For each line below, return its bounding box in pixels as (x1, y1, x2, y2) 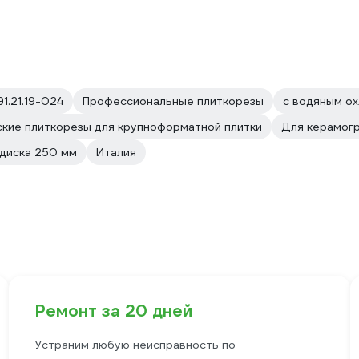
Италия (96, 145, 136, 159)
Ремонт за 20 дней (34, 301, 192, 321)
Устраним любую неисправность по (34, 337, 236, 352)
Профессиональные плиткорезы (83, 94, 264, 108)
